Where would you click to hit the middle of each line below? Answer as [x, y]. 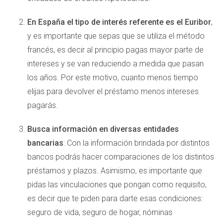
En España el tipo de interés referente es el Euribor [119, 22]
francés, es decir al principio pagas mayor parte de [115, 50]
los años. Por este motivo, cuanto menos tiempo [113, 78]
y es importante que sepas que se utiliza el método [116, 36]
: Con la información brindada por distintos [137, 143]
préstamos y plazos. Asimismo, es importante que [115, 171]
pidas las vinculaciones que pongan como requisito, [117, 185]
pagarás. [43, 105]
